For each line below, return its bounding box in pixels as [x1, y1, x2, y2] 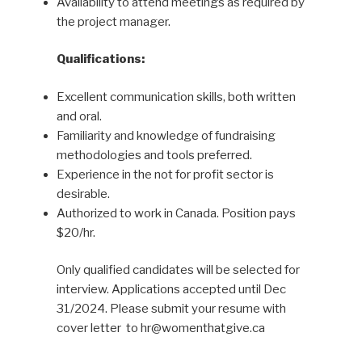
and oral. [56, 108, 102, 124]
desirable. [56, 186, 110, 201]
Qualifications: [56, 52, 145, 66]
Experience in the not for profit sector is [56, 166, 274, 182]
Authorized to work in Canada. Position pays [56, 205, 296, 221]
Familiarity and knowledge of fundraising [56, 128, 276, 143]
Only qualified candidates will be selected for [56, 263, 300, 277]
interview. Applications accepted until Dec [56, 282, 286, 297]
